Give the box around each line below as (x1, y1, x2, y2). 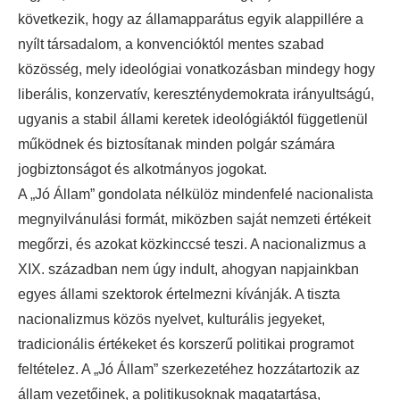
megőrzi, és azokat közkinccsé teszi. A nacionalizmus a (18, 237, 366, 253)
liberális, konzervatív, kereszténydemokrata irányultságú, (18, 87, 374, 103)
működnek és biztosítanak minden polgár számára (18, 137, 335, 153)
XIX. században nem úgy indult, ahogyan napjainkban (18, 262, 359, 278)
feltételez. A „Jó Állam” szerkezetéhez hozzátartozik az (18, 362, 360, 378)
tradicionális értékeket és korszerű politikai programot (18, 337, 354, 353)
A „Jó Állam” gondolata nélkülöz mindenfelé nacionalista (18, 187, 373, 203)
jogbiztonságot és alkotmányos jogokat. (18, 162, 267, 178)
